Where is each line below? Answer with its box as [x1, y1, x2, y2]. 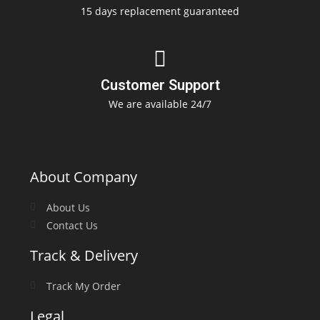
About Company [30, 166, 138, 186]
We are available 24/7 [109, 96, 211, 111]
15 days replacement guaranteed [81, 4, 239, 18]
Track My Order [46, 279, 121, 293]
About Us [46, 200, 90, 214]
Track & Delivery [30, 245, 139, 265]
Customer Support [100, 76, 220, 94]
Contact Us [46, 218, 98, 232]
